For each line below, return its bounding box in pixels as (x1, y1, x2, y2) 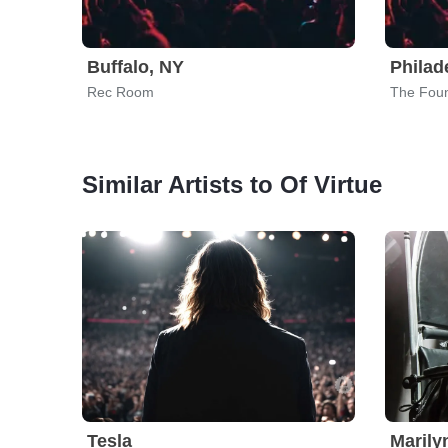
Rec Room (87, 84, 154, 100)
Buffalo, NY (87, 57, 184, 77)
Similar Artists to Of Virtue (82, 171, 382, 198)
